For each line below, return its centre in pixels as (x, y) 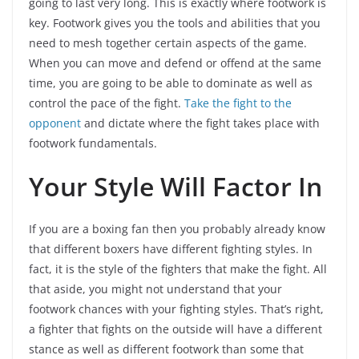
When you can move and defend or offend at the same (175, 63)
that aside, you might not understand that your (155, 289)
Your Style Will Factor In (175, 186)
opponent (55, 123)
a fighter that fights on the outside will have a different (175, 329)
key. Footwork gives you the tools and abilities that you (175, 23)
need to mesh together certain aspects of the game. (168, 43)
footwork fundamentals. (93, 143)
